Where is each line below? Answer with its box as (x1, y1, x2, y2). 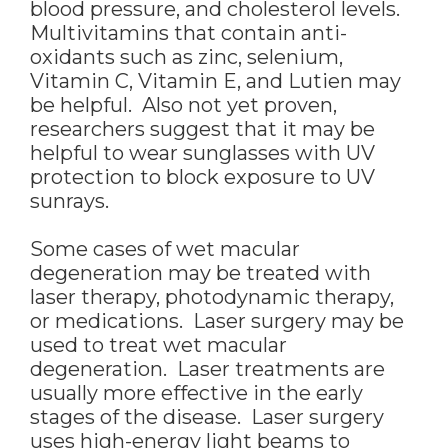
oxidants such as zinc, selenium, (30, 45, 343, 70)
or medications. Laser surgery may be (30, 309, 404, 334)
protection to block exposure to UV (30, 165, 375, 190)
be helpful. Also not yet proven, (30, 93, 337, 118)
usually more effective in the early (30, 381, 363, 406)
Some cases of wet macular (30, 237, 300, 262)
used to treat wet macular (30, 333, 287, 358)
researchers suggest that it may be (30, 117, 375, 142)
